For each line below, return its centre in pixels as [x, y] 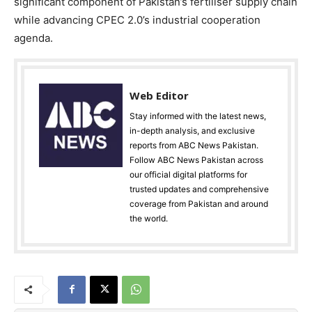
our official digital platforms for [188, 174]
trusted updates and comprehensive [199, 189]
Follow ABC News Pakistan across [196, 159]
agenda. [33, 38]
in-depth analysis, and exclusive [192, 130]
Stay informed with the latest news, [198, 116]
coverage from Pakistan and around [199, 203]
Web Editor [159, 95]
